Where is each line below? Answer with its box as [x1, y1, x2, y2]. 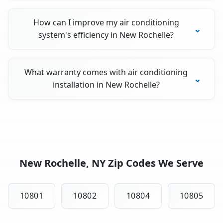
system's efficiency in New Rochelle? [38, 29, 174, 41]
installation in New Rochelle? [52, 79, 160, 91]
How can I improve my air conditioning [33, 17, 179, 28]
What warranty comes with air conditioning [24, 67, 188, 78]
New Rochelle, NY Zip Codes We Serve [19, 156, 204, 170]
